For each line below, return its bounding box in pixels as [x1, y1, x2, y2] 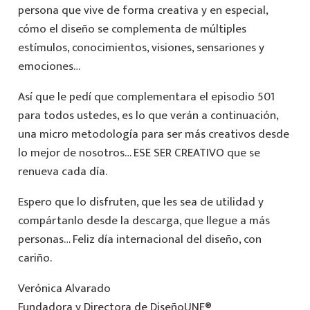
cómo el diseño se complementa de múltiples [17, 19, 246, 39]
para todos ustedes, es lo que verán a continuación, [17, 105, 278, 125]
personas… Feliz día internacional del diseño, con [17, 229, 262, 249]
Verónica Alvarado [17, 278, 111, 298]
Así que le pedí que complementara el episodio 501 [17, 86, 275, 107]
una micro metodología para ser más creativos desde [17, 124, 289, 144]
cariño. [17, 248, 52, 268]
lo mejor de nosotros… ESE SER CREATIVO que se [17, 143, 260, 163]
